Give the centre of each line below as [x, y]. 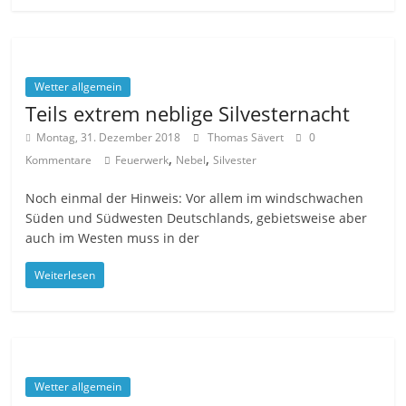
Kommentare [59, 160]
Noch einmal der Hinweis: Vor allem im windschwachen [195, 198]
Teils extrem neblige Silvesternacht [188, 114]
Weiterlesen [65, 275]
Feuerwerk [142, 160]
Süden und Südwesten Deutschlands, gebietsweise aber [197, 218]
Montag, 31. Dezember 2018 [109, 138]
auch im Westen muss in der [113, 238]
